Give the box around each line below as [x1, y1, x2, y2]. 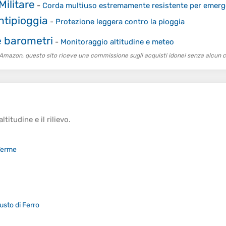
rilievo [47, 115, 69, 125]
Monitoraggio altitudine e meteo [60, 37, 174, 46]
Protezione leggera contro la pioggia [55, 17, 185, 27]
